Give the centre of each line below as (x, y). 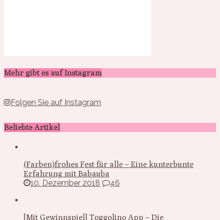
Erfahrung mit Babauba (67, 173)
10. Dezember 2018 (65, 183)
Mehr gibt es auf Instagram (53, 73)
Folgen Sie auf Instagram (56, 103)
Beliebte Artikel (32, 127)
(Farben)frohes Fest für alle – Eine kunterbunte (109, 164)
